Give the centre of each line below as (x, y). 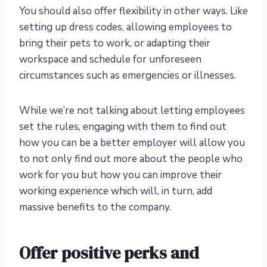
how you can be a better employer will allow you (132, 143)
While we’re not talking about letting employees (132, 111)
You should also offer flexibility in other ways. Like (133, 11)
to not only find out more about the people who (131, 159)
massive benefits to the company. (95, 207)
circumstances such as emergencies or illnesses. (128, 76)
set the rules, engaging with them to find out (123, 127)
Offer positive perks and (109, 253)
